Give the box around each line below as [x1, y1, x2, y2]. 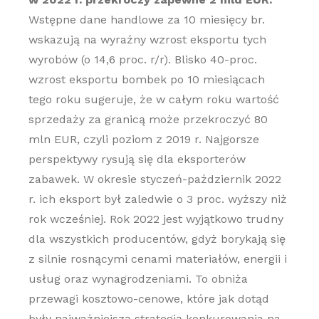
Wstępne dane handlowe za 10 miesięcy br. [28, 13, 265, 26]
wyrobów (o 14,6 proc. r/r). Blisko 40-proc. [28, 53, 257, 66]
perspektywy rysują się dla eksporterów [28, 152, 246, 166]
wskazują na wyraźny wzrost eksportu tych [28, 33, 266, 46]
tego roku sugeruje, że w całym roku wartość [28, 93, 279, 106]
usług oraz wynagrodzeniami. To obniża [28, 272, 248, 286]
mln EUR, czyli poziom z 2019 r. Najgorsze [28, 132, 259, 146]
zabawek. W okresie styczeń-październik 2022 [28, 172, 281, 186]
